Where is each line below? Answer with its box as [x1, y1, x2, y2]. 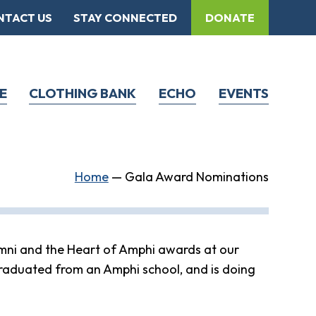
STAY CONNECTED [73, 11, 177, 25]
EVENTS [218, 84, 269, 102]
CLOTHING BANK [29, 84, 137, 102]
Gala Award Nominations [124, 169, 269, 186]
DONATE [205, 11, 255, 25]
